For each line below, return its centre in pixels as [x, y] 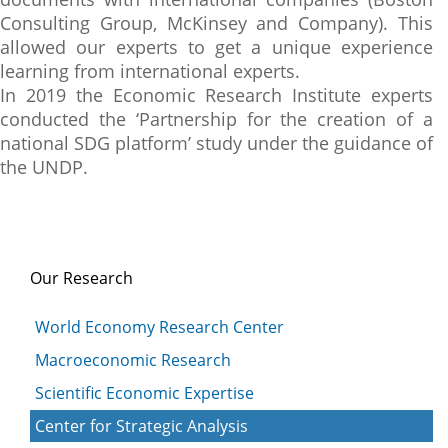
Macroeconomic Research [133, 360]
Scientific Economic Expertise [144, 393]
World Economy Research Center [159, 327]
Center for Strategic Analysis [141, 426]
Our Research [81, 278]
